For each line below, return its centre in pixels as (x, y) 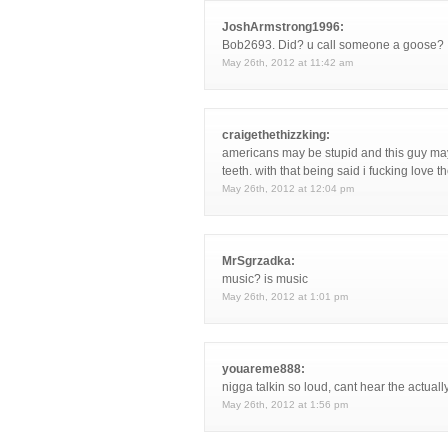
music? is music (265, 279)
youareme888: (263, 369)
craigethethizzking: (276, 135)
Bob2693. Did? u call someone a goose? (333, 45)
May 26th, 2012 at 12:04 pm (288, 188)
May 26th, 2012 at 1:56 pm (285, 404)
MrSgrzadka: (258, 261)
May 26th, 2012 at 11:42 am (287, 62)
